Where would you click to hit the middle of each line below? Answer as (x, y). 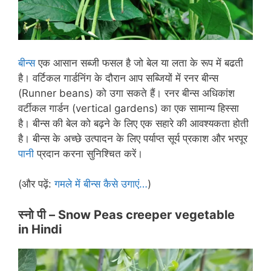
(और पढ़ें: (36, 184)
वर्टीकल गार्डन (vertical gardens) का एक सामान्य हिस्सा (129, 108)
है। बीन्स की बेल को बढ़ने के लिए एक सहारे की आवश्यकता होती (133, 123)
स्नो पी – (38, 214)
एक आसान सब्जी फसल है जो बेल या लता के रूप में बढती (139, 63)
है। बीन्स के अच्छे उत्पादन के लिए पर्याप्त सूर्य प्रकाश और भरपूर (133, 138)
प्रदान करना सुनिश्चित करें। (88, 153)
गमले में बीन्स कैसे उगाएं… (101, 184)
